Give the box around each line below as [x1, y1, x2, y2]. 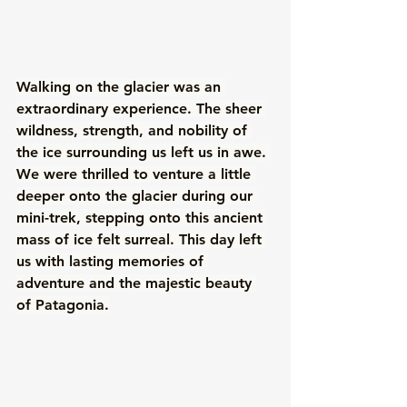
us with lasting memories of [16, 253, 208, 271]
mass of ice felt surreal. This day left [16, 231, 266, 249]
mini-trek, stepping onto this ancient [16, 209, 267, 227]
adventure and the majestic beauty [16, 274, 256, 293]
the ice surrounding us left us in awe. [16, 144, 271, 162]
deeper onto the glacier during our [16, 187, 257, 205]
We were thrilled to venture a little [16, 165, 255, 184]
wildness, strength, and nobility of [16, 122, 252, 140]
